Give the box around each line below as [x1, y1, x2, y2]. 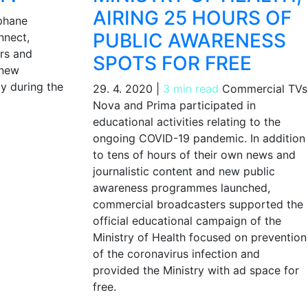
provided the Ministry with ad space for [92, 263, 299, 277]
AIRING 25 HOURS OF [92, 5, 291, 30]
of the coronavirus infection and [92, 246, 260, 261]
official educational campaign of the [92, 213, 281, 228]
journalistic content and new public [92, 164, 275, 178]
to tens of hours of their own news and [92, 147, 296, 162]
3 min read [162, 81, 219, 96]
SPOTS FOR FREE [92, 51, 252, 75]
